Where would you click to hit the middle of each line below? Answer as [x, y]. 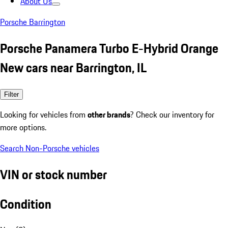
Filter [11, 94]
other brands [109, 114]
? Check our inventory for [172, 114]
